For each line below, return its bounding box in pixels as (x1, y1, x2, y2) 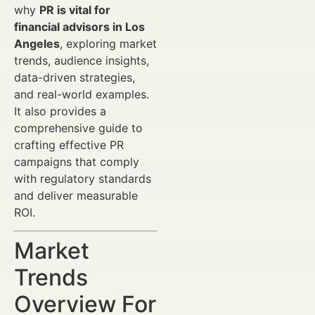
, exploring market (60, 36, 157, 51)
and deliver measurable (14, 188, 138, 202)
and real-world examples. (14, 86, 149, 101)
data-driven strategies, (14, 70, 135, 84)
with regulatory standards (14, 171, 151, 186)
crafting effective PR (14, 137, 124, 152)
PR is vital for (39, 2, 110, 17)
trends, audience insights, (14, 53, 149, 67)
